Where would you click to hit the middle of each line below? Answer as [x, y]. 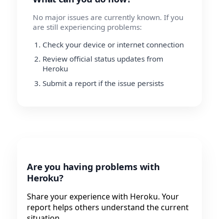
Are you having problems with [93, 166]
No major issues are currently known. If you [108, 17]
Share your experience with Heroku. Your [103, 196]
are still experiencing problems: [87, 27]
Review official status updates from [103, 59]
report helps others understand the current [108, 207]
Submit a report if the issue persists [103, 83]
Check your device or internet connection [113, 44]
